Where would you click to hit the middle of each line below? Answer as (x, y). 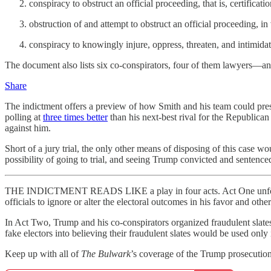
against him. (28, 128)
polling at (24, 117)
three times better (75, 117)
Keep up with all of (43, 254)
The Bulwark (106, 254)
